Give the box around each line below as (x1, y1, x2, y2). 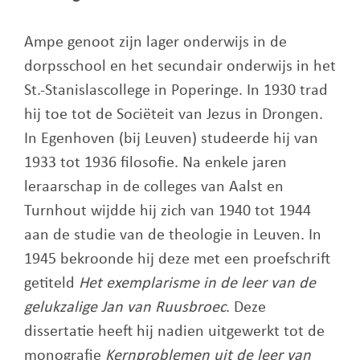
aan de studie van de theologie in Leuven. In (24, 227, 321, 243)
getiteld (24, 276, 79, 292)
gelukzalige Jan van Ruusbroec (24, 300, 226, 316)
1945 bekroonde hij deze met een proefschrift (24, 252, 330, 268)
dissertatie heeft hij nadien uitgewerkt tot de (24, 324, 325, 340)
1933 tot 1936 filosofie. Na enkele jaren (24, 155, 287, 171)
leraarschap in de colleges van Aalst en (24, 179, 284, 195)
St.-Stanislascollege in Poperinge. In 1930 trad (24, 83, 328, 99)
